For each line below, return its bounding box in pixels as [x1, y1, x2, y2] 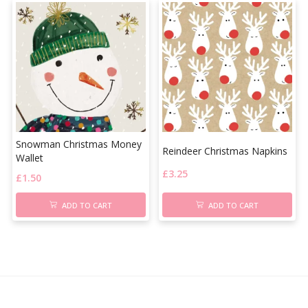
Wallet [15, 151, 43, 165]
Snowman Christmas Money [15, 137, 142, 151]
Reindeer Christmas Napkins [162, 144, 287, 158]
